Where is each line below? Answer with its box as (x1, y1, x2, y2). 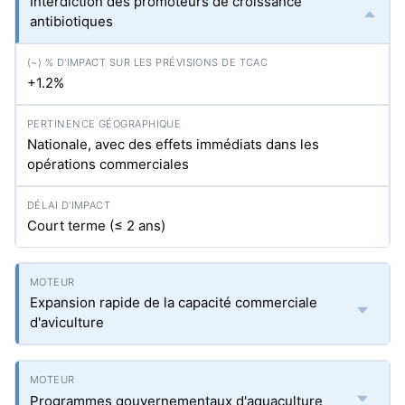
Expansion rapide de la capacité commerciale (30, 294, 317, 311)
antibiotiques (30, 13, 113, 30)
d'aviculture (30, 314, 104, 331)
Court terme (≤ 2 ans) (27, 217, 165, 234)
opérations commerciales (27, 155, 189, 173)
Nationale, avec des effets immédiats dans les (27, 136, 319, 153)
